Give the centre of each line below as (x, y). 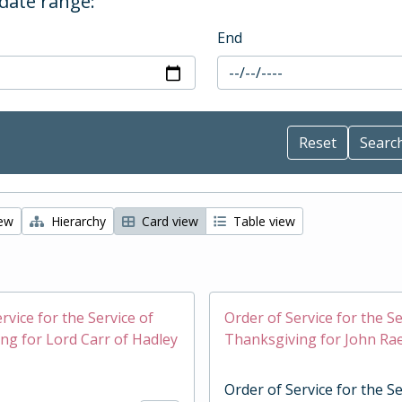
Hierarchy (77, 221)
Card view (168, 221)
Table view (262, 221)
